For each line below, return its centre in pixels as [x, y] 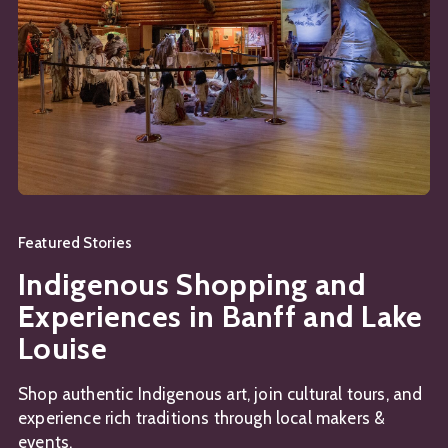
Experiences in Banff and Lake [220, 316]
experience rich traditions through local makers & [202, 417]
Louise [62, 348]
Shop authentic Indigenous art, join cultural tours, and [220, 393]
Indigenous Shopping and [192, 284]
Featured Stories [75, 242]
